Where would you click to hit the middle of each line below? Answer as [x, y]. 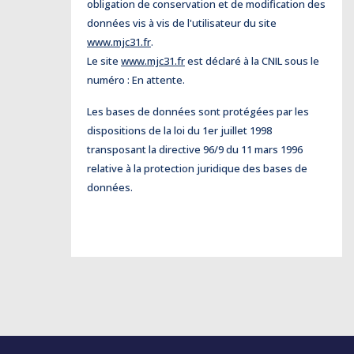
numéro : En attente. [136, 80]
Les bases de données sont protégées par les [198, 111]
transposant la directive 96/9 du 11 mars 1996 [195, 149]
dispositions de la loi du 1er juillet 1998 [179, 130]
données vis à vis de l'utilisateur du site [182, 23]
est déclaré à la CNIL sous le [252, 61]
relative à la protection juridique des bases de [197, 168]
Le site [104, 61]
